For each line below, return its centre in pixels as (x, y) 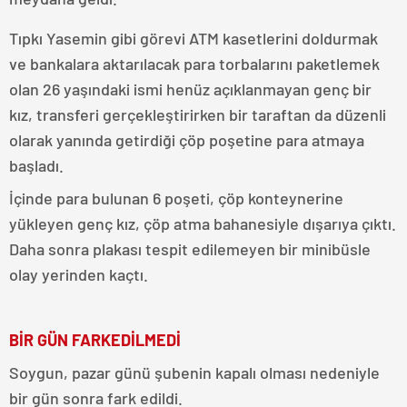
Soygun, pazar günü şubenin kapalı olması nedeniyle (194, 373)
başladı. (36, 166)
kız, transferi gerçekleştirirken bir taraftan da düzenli (198, 115)
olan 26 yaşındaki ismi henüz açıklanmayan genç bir (190, 89)
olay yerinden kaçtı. (79, 275)
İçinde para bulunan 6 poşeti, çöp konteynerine (176, 199)
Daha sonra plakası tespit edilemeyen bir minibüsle (190, 249)
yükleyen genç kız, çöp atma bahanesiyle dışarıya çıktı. (203, 224)
